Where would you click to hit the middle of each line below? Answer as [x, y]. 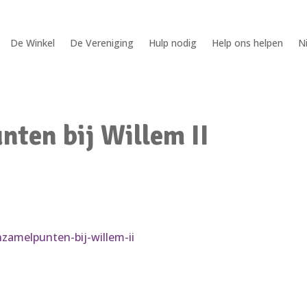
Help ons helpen [247, 42]
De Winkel [32, 42]
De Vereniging [101, 42]
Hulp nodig [172, 42]
